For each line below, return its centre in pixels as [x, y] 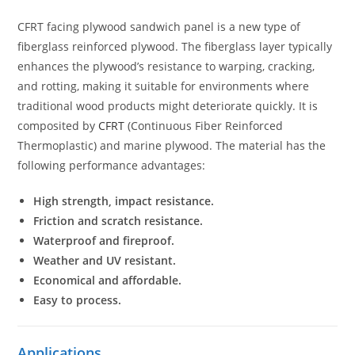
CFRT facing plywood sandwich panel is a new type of [159, 27]
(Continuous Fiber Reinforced [204, 126]
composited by [58, 126]
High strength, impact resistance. [124, 201]
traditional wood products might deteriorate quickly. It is [168, 106]
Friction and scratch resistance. [118, 221]
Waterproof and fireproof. [104, 241]
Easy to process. [78, 300]
